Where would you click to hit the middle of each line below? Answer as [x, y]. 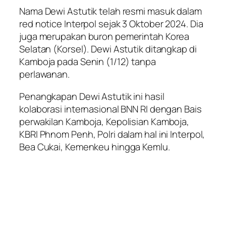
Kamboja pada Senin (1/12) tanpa [88, 62]
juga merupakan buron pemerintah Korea [104, 37]
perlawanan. [44, 74]
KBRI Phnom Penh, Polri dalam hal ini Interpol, [112, 134]
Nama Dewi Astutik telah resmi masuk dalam [110, 11]
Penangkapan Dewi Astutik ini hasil [92, 96]
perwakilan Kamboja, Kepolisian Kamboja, [104, 121]
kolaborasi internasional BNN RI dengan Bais [110, 109]
